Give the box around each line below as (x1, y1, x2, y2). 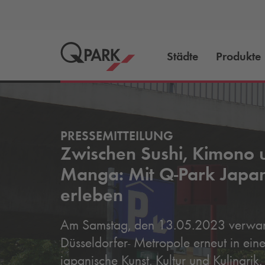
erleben (60, 183, 123, 206)
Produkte (216, 49, 261, 63)
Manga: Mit (60, 162, 159, 185)
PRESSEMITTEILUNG (60, 127, 173, 144)
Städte (167, 49, 198, 63)
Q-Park (159, 162, 215, 185)
